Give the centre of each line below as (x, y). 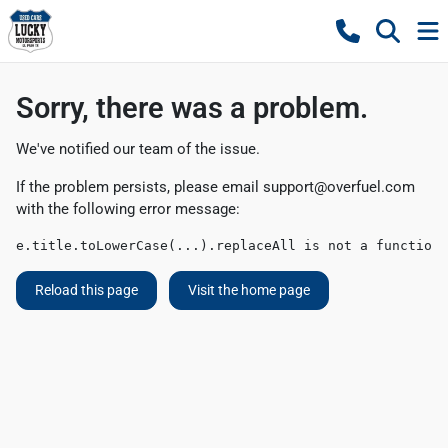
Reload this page (86, 290)
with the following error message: (128, 209)
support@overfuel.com (339, 187)
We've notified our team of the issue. (138, 149)
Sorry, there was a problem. (192, 108)
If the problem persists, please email (139, 187)
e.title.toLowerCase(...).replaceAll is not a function (228, 245)
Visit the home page (249, 290)
